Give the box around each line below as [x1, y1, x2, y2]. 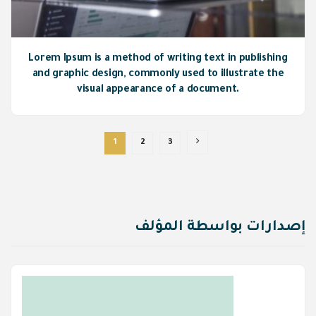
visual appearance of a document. [77, 85, 239, 97]
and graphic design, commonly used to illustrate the [32, 69, 284, 81]
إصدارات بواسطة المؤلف [135, 220, 305, 236]
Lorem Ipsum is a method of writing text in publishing [28, 54, 288, 66]
